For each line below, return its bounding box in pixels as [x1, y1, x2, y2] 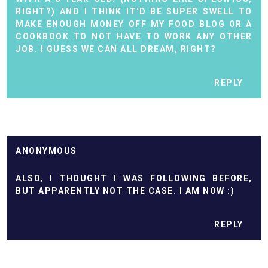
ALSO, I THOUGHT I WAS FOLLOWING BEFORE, [16, 173, 252, 184]
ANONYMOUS [16, 146, 77, 156]
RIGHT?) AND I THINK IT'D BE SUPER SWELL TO [16, 7, 252, 17]
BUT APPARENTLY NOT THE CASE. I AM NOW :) [16, 186, 235, 196]
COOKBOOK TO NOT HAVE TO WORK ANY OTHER [16, 32, 252, 42]
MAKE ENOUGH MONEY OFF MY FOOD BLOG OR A [16, 19, 252, 29]
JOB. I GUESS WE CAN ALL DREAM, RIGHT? [16, 44, 217, 54]
